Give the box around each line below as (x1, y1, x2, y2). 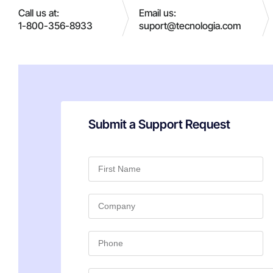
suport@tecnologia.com (139, 19, 241, 32)
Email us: (139, 7, 176, 19)
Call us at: (18, 7, 59, 19)
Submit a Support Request (88, 117, 230, 132)
